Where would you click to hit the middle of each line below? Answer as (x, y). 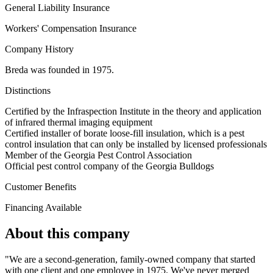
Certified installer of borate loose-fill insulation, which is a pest (125, 133)
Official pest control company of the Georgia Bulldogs (109, 166)
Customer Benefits (41, 187)
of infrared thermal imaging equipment (79, 122)
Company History (39, 49)
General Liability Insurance (57, 8)
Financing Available (43, 208)
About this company (67, 234)
